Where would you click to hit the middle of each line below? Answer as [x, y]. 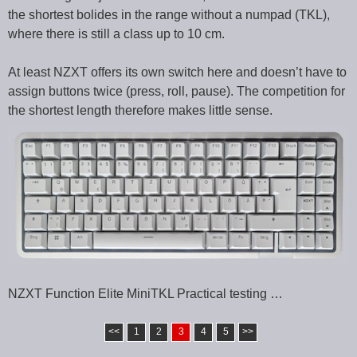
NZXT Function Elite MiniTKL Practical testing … [145, 294]
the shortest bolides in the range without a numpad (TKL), [169, 15]
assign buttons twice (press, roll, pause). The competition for [177, 92]
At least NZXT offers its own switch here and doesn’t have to [177, 73]
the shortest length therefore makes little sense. [140, 111]
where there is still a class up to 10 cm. [116, 34]
